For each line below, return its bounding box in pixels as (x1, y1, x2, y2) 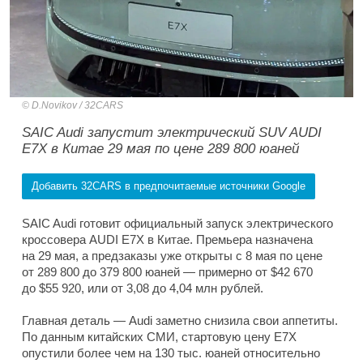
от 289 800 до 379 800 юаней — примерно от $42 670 (22, 265, 313, 280)
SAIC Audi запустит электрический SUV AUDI (22, 125, 322, 141)
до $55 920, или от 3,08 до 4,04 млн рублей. (22, 281, 263, 296)
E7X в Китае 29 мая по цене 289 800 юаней (22, 141, 299, 157)
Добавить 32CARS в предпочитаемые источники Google (32, 180, 305, 193)
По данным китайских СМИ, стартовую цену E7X (22, 330, 297, 344)
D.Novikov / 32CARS (32, 100, 123, 112)
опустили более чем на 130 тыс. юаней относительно (22, 346, 320, 361)
